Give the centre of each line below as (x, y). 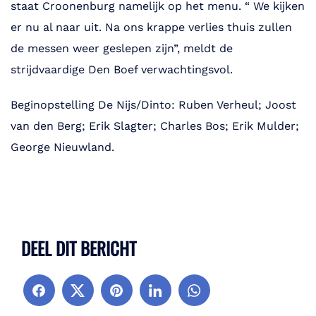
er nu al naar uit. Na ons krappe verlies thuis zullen (151, 28)
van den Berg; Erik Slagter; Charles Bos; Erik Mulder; (155, 126)
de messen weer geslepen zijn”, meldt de (122, 49)
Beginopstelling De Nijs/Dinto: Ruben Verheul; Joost (153, 105)
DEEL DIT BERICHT (79, 248)
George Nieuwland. (62, 147)
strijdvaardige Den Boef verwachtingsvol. (122, 70)
